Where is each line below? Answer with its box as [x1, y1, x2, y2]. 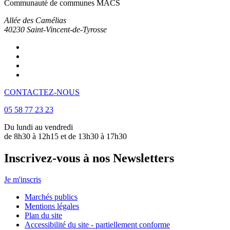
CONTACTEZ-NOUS [4, 87, 80, 97]
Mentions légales [25, 202, 79, 211]
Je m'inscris [4, 175, 41, 184]
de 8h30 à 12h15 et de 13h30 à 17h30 [4, 131, 127, 141]
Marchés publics [25, 193, 78, 202]
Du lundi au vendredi [4, 122, 73, 131]
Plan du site [25, 211, 62, 220]
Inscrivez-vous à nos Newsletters [4, 151, 174, 165]
